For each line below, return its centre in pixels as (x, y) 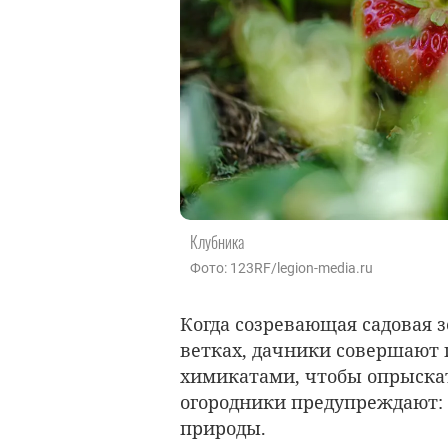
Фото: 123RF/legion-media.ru (281, 267)
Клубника (217, 241)
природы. (225, 428)
